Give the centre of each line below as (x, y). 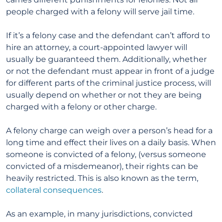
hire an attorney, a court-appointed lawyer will (97, 47)
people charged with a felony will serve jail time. (100, 12)
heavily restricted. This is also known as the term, (102, 178)
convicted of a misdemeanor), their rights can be (102, 166)
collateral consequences (54, 190)
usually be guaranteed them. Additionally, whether (106, 59)
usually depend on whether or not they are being (104, 95)
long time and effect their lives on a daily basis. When (111, 142)
